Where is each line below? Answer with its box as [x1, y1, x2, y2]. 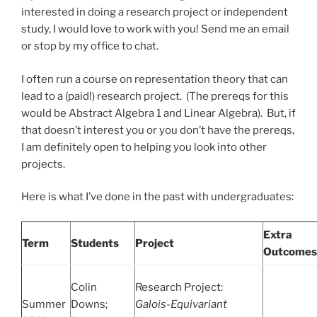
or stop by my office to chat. [21, 40, 158, 53]
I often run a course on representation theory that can [21, 72, 288, 86]
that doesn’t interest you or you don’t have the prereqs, [21, 123, 294, 137]
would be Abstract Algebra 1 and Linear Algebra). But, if [21, 106, 296, 120]
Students [71, 236, 119, 250]
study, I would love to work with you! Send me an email [21, 23, 289, 36]
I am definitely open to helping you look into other [21, 140, 267, 154]
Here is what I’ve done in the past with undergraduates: [21, 190, 294, 204]
